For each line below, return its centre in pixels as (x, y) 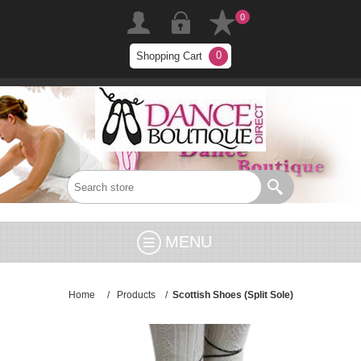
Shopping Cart (169, 56)
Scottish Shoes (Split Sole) (232, 295)
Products (136, 295)
